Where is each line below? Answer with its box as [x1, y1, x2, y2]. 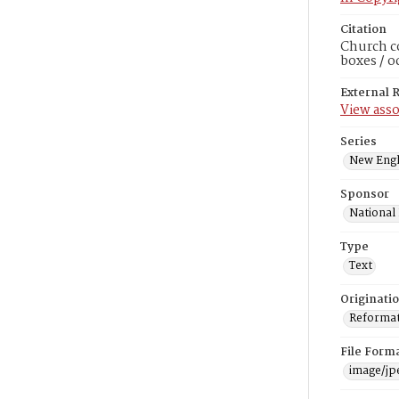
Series [340, 133, 377, 151]
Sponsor [340, 185, 389, 204]
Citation [340, 20, 387, 39]
